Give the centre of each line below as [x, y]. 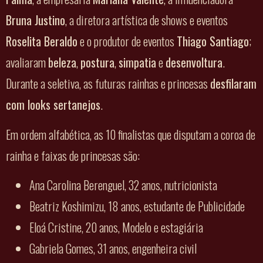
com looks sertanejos [53, 105]
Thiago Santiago [213, 41]
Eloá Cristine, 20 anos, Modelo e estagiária [117, 227]
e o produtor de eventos [127, 41]
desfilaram [233, 84]
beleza [62, 63]
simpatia [137, 63]
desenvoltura [194, 63]
